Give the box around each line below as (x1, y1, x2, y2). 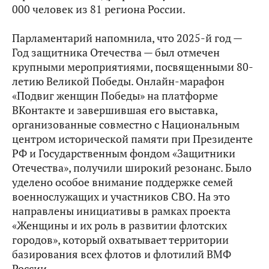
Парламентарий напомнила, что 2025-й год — (12, 31, 242, 46)
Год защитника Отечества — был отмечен (12, 46, 220, 60)
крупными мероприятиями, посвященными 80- (12, 60, 253, 74)
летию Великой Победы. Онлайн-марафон (12, 74, 225, 89)
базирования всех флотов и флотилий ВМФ (12, 247, 231, 262)
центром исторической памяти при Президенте (12, 132, 253, 147)
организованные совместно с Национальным (12, 118, 240, 132)
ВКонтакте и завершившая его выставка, (12, 103, 217, 118)
